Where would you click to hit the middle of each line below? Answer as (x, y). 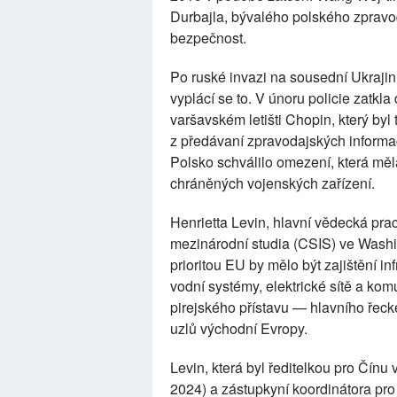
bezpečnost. (208, 37)
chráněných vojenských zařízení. (272, 183)
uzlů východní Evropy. (239, 328)
